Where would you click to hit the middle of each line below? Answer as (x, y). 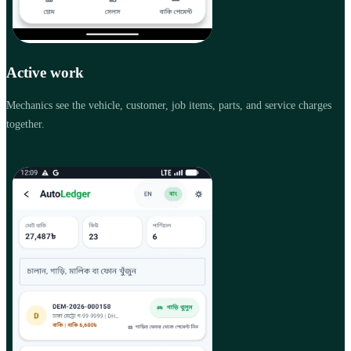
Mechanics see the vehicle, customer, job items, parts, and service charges (169, 105)
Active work (45, 73)
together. (25, 124)
